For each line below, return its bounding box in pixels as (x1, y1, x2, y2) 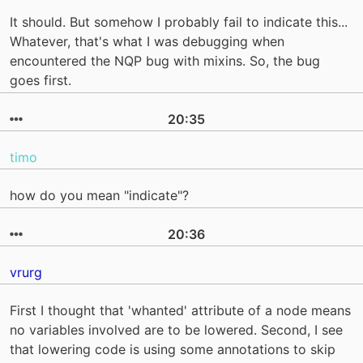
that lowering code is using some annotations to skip (10, 341, 335, 358)
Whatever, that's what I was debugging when (10, 33, 284, 50)
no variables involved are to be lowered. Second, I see (10, 322, 343, 339)
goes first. (10, 72, 71, 89)
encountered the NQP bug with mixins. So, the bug (10, 53, 320, 70)
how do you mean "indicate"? (10, 187, 189, 204)
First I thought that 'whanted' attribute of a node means (10, 302, 351, 319)
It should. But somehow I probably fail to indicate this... (10, 14, 348, 31)
